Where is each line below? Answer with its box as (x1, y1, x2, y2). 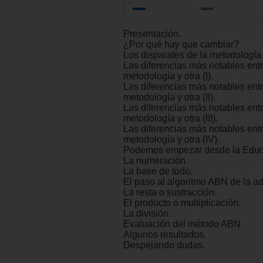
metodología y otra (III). (123, 113, 218, 124)
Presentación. (123, 29, 181, 39)
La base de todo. (123, 166, 193, 177)
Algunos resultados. (123, 230, 206, 240)
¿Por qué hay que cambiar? (123, 39, 239, 50)
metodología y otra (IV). (123, 134, 220, 145)
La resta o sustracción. (123, 187, 217, 198)
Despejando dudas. (123, 240, 205, 251)
